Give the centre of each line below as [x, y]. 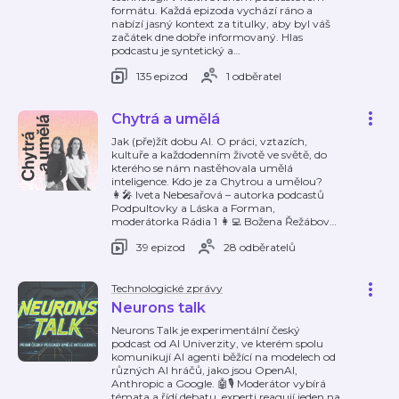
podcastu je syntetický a [172, 50]
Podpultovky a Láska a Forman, [193, 208]
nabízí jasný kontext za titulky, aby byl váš [221, 24]
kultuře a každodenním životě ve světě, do [219, 155]
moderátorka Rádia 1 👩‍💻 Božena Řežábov [220, 221]
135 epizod [162, 76]
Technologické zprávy [167, 288]
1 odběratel [254, 76]
